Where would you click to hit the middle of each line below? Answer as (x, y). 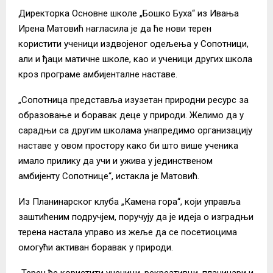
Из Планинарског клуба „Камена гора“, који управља (129, 201)
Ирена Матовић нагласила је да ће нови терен (115, 28)
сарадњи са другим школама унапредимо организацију (135, 130)
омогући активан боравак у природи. (96, 247)
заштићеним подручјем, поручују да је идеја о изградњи (136, 217)
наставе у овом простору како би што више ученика (128, 145)
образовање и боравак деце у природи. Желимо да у (131, 115)
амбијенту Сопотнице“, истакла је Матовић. (109, 176)
